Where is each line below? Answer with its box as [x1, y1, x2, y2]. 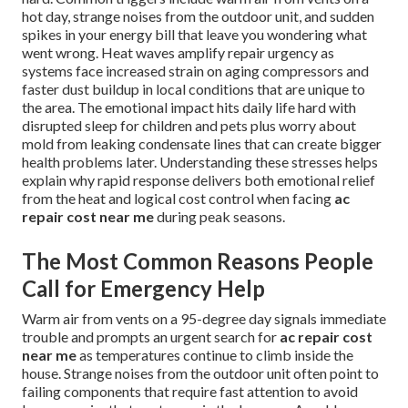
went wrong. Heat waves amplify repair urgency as [22, 44, 334, 62]
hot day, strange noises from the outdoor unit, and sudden [22, 7, 374, 25]
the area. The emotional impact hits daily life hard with [22, 98, 356, 117]
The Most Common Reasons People [22, 248, 373, 275]
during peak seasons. [154, 208, 285, 226]
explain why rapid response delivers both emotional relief [22, 171, 375, 189]
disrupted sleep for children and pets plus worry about [22, 117, 356, 135]
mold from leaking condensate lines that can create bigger [22, 135, 382, 153]
